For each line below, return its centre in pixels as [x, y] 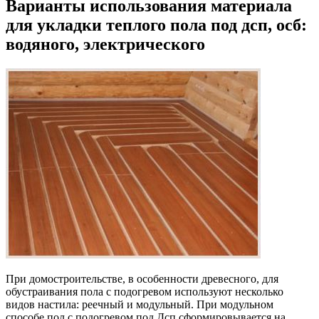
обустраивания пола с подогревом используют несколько [145, 291]
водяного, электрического [105, 44]
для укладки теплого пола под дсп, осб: [156, 25]
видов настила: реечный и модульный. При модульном [140, 304]
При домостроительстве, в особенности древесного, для [142, 278]
